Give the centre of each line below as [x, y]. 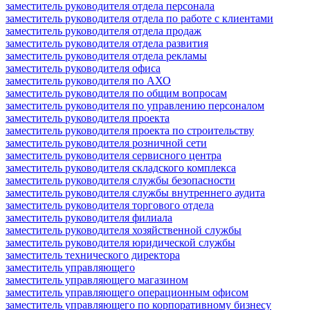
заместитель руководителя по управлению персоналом [135, 105]
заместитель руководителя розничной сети [106, 143]
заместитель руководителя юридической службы [120, 242]
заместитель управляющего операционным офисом [127, 292]
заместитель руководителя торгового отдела [110, 205]
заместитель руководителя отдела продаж [103, 30]
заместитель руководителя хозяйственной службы [124, 230]
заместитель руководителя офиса [83, 68]
